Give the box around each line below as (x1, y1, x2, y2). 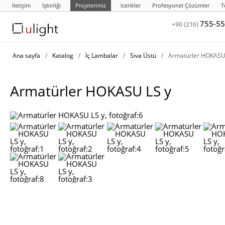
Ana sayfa (13, 51, 40, 60)
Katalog (52, 51, 73, 60)
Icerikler (121, 2, 141, 9)
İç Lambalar (85, 51, 118, 60)
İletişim (12, 2, 31, 9)
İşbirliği (42, 2, 61, 9)
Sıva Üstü (130, 51, 156, 60)
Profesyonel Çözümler (152, 2, 209, 9)
